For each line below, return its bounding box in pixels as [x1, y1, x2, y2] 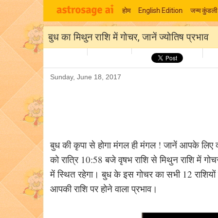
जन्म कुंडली [190, 7, 217, 15]
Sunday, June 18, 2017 [50, 73, 121, 81]
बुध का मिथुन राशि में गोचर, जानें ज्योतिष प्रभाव [48, 31, 209, 43]
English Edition [138, 7, 182, 15]
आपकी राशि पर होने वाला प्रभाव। [50, 182, 158, 195]
